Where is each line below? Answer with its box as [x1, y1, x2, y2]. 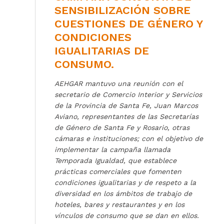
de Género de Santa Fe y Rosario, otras [54, 123, 189, 132]
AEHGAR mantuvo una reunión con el [54, 79, 183, 88]
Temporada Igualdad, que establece [54, 156, 176, 165]
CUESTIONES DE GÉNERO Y [54, 17, 202, 30]
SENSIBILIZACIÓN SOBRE [54, 4, 190, 17]
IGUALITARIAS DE [54, 44, 149, 57]
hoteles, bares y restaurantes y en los [54, 200, 184, 209]
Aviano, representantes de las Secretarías [54, 112, 198, 121]
